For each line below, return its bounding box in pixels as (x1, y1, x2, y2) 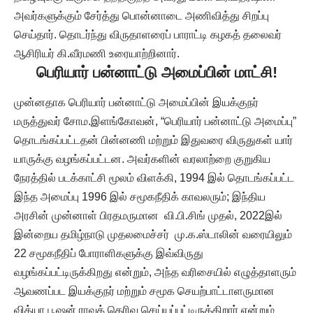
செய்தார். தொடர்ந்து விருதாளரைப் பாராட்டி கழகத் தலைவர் (14, 29, 282, 41)
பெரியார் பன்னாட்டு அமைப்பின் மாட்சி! (36, 64, 277, 82)
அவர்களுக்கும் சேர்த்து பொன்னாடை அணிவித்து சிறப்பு (14, 10, 269, 22)
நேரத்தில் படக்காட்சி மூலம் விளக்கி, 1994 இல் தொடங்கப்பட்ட (14, 171, 294, 184)
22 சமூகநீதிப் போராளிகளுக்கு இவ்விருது (14, 247, 203, 259)
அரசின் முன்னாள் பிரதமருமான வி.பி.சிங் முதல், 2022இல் (14, 209, 282, 221)
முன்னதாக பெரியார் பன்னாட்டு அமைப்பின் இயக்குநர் (14, 96, 259, 108)
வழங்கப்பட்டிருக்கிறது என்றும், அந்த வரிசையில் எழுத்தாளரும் (14, 265, 296, 278)
